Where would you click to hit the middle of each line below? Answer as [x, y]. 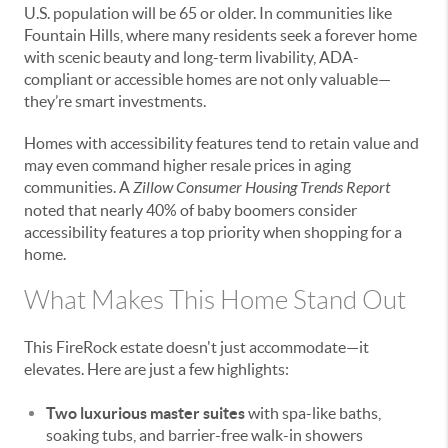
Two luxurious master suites [145, 412]
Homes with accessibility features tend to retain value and [221, 142]
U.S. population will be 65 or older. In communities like [208, 12]
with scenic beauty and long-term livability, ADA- [191, 56]
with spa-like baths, [313, 412]
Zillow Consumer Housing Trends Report [261, 187]
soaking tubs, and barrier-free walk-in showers [204, 434]
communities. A [78, 186]
